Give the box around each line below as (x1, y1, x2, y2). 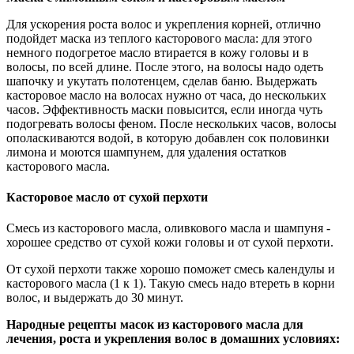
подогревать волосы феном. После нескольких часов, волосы (6, 116, 337, 130)
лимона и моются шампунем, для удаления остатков (6, 145, 287, 159)
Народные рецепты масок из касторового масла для (6, 318, 303, 332)
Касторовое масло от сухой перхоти (6, 190, 208, 204)
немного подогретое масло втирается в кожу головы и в (6, 45, 309, 59)
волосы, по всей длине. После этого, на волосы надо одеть (6, 59, 323, 73)
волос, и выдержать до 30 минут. (6, 291, 183, 305)
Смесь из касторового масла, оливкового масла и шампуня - (6, 221, 330, 235)
